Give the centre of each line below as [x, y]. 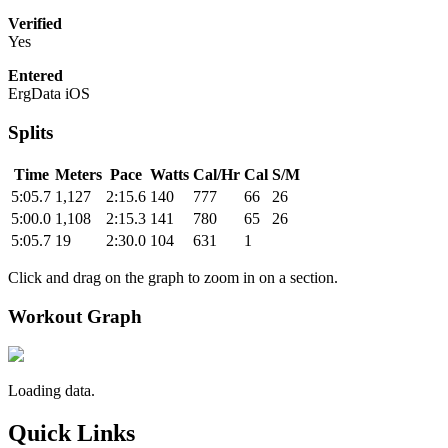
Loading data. [51, 391]
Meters [78, 174]
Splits [30, 133]
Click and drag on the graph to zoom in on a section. [173, 277]
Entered [35, 76]
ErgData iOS [49, 94]
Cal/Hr [216, 174]
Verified [35, 24]
